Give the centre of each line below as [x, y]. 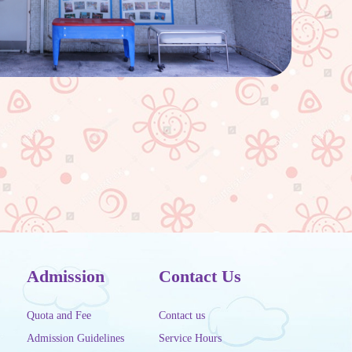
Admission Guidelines [75, 339]
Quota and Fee [59, 316]
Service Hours [191, 339]
